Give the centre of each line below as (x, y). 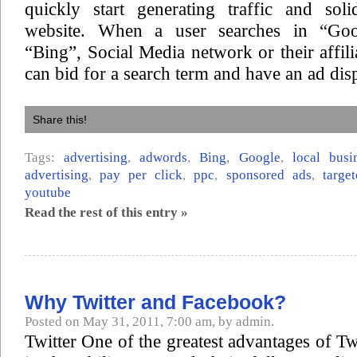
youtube (48, 192)
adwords (164, 157)
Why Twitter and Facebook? (155, 302)
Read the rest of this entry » (106, 212)
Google (259, 157)
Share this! (60, 120)
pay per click (141, 175)
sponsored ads (269, 175)
